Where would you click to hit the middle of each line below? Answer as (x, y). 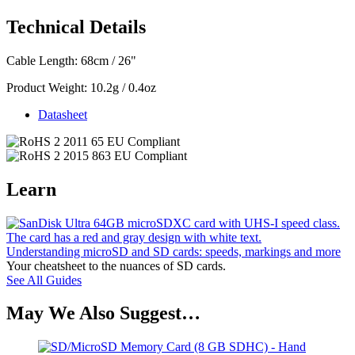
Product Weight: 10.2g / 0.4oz (81, 87)
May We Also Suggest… (103, 313)
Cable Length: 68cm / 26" (71, 60)
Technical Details (76, 27)
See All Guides (44, 280)
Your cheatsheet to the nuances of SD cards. (116, 265)
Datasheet (63, 114)
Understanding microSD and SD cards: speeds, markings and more (174, 251)
